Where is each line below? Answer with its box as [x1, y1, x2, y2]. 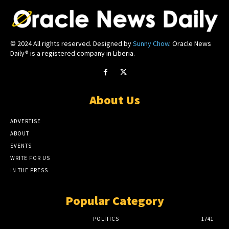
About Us [89, 91, 140, 108]
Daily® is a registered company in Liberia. [10, 48, 135, 58]
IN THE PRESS [10, 166, 48, 174]
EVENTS [10, 142, 32, 149]
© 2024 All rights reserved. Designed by [10, 38, 133, 48]
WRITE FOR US [10, 154, 50, 162]
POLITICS [93, 215, 119, 222]
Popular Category [65, 192, 164, 209]
